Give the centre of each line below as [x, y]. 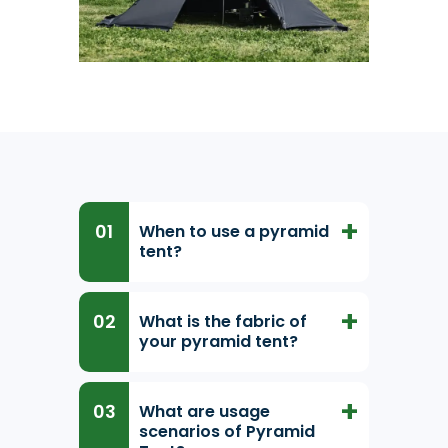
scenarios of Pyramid [227, 432]
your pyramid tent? [218, 342]
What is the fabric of [223, 322]
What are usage [204, 412]
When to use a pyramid [234, 232]
